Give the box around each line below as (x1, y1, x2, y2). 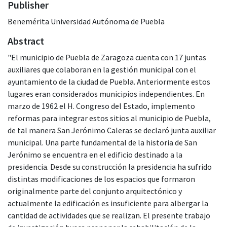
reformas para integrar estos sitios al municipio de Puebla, (8, 112, 211, 123)
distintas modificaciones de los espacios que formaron (8, 173, 195, 184)
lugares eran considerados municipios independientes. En (8, 88, 205, 99)
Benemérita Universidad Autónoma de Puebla (8, 16, 165, 26)
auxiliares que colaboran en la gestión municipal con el (8, 64, 196, 74)
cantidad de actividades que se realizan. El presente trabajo (8, 210, 210, 220)
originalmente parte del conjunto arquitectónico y (8, 185, 182, 196)
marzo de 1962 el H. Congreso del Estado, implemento (8, 100, 195, 111)
